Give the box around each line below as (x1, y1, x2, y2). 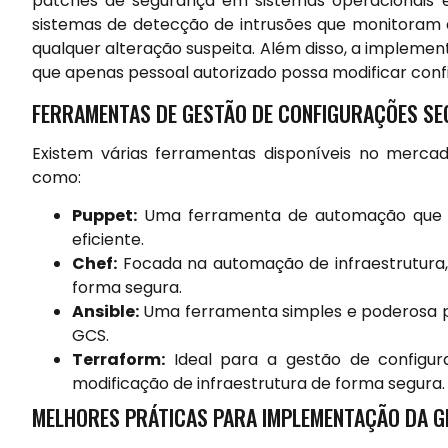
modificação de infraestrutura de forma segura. (72, 372, 445, 396)
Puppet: (72, 204, 137, 228)
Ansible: (72, 300, 139, 324)
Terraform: (72, 348, 165, 372)
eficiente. (72, 228, 144, 252)
